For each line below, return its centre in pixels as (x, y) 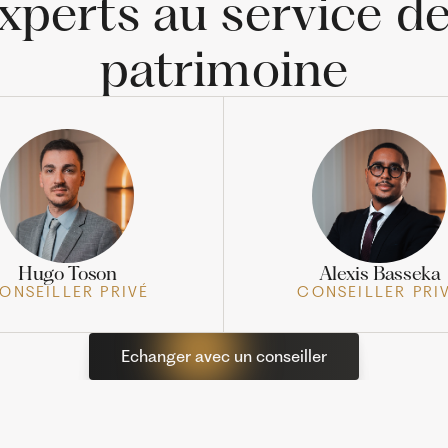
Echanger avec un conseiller (224, 355)
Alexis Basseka (379, 274)
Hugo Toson (67, 274)
